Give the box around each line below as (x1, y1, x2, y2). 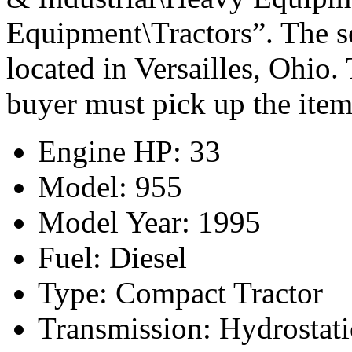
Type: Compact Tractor (38, 276, 323, 310)
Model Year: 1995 (38, 205, 261, 240)
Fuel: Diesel (38, 240, 187, 275)
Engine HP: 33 (38, 134, 221, 169)
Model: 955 (38, 170, 182, 204)
